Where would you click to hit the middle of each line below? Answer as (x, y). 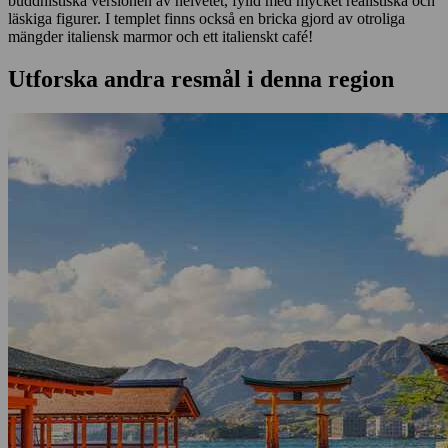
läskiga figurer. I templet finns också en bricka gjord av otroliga (206, 18)
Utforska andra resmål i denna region (201, 78)
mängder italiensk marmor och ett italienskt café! (160, 36)
